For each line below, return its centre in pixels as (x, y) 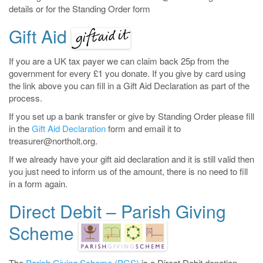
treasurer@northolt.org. (53, 141)
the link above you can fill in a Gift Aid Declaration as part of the (129, 86)
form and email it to (143, 129)
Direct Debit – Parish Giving (117, 211)
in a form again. (38, 184)
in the (20, 129)
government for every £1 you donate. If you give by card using (127, 73)
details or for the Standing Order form (80, 8)
